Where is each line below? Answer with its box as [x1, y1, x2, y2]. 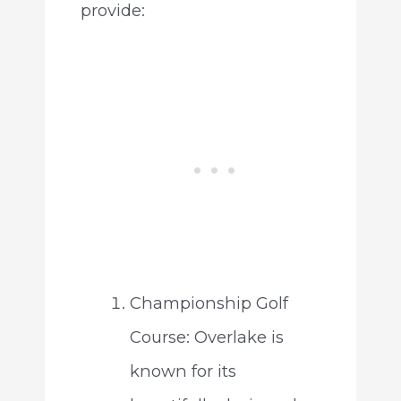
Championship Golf [129, 293, 288, 314]
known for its [129, 361, 236, 382]
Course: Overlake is [129, 327, 284, 348]
